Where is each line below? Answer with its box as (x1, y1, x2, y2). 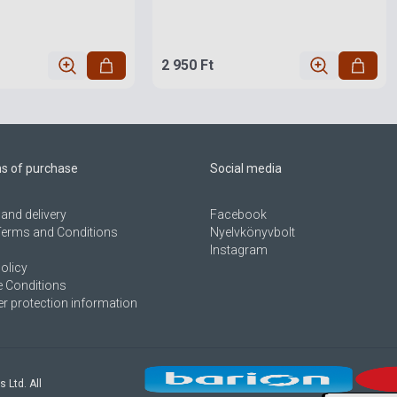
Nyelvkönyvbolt (210, 225, 296, 240)
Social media (210, 161, 283, 176)
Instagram (210, 243, 269, 258)
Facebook (210, 207, 268, 222)
